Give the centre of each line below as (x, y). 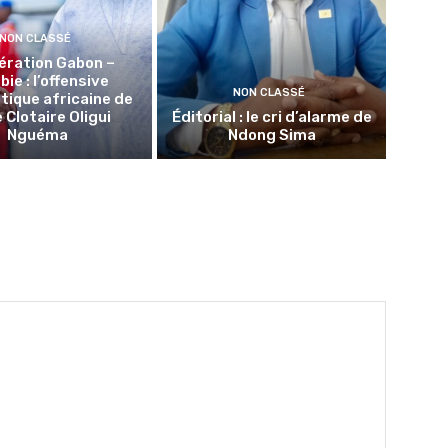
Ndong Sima (271, 134)
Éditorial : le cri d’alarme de (271, 116)
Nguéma (38, 134)
